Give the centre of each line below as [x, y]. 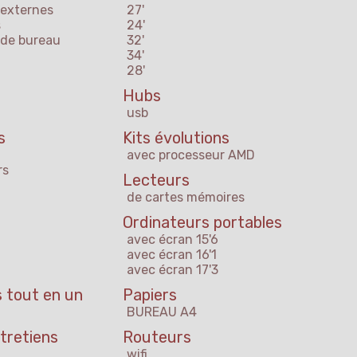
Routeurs [157, 337]
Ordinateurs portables [202, 223]
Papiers [150, 295]
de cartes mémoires [186, 198]
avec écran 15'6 [173, 240]
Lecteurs [156, 180]
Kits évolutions [176, 138]
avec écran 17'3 [173, 270]
